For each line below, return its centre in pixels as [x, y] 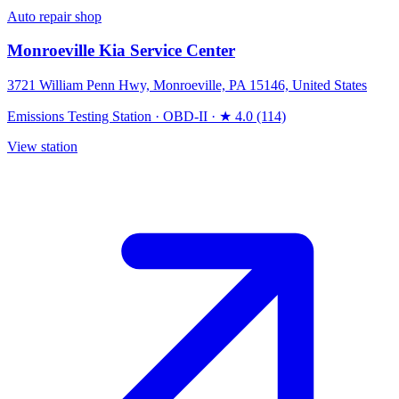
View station [42, 146]
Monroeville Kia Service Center [121, 51]
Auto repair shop [54, 16]
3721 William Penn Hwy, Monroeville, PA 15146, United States [187, 85]
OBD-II [185, 116]
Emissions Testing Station [79, 116]
